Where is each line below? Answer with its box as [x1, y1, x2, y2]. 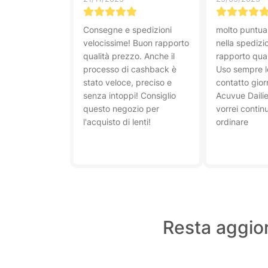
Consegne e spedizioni [83, 25, 172, 35]
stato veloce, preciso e [83, 77, 172, 87]
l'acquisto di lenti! [83, 117, 151, 127]
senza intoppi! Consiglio [83, 90, 176, 100]
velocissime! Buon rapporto [83, 38, 189, 48]
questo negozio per [83, 103, 159, 114]
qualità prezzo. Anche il [83, 51, 175, 61]
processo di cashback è [83, 64, 176, 74]
